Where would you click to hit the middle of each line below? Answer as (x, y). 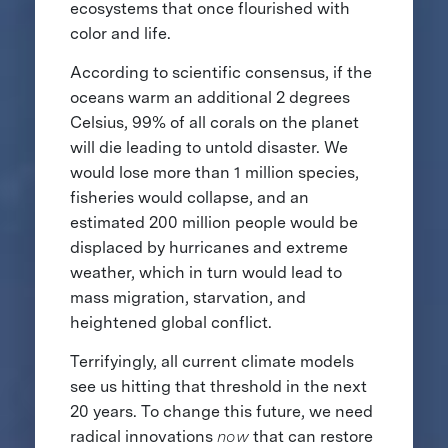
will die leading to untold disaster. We (208, 148)
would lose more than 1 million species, (214, 173)
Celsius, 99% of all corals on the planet (214, 123)
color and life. (122, 34)
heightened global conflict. (172, 323)
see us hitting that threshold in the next (218, 387)
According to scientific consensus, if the (220, 73)
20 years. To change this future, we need (221, 412)
